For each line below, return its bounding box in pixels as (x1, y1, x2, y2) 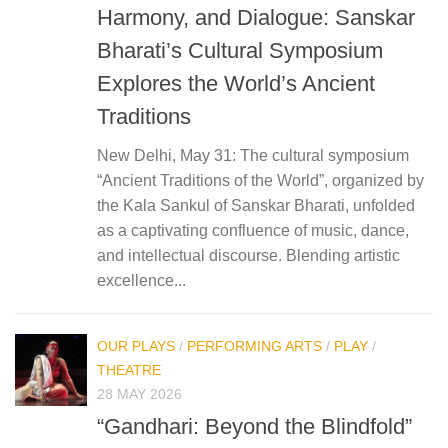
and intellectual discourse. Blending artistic (97, 246, 400, 264)
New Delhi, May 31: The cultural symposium (97, 146, 409, 164)
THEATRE (97, 361, 161, 378)
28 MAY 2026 (97, 385, 182, 402)
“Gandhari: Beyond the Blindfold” (97, 414, 412, 440)
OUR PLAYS (97, 337, 175, 354)
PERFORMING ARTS (187, 337, 322, 354)
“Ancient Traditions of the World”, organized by (97, 171, 424, 189)
